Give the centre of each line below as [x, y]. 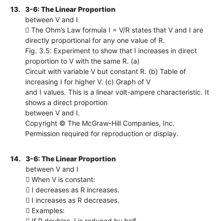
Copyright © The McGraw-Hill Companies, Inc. [100, 123]
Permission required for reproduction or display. [102, 133]
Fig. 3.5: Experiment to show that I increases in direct [111, 50]
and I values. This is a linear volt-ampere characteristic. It [117, 92]
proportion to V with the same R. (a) [83, 61]
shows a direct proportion [67, 102]
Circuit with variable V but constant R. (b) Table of [106, 71]
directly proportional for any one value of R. [95, 40]
